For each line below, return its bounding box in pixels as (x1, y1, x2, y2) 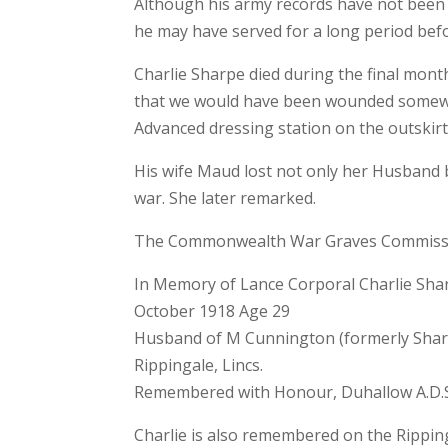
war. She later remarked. (134, 186, 317, 209)
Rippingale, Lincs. (134, 353, 264, 376)
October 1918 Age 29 (134, 299, 291, 322)
